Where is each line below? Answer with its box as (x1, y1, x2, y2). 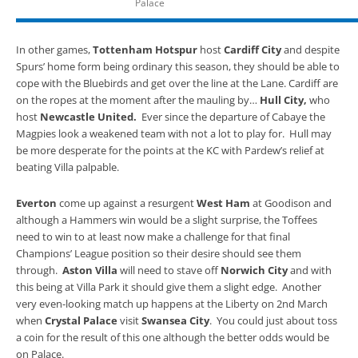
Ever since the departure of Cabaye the (138, 109, 325, 124)
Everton (15, 196, 57, 210)
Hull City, (259, 93, 307, 107)
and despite (280, 42, 340, 57)
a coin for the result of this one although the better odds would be (15, 330, 329, 344)
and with (287, 263, 332, 277)
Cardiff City (223, 42, 281, 57)
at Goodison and (249, 196, 332, 210)
